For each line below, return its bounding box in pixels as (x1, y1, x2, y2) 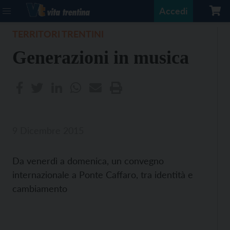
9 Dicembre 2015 (12, 125, 84, 136)
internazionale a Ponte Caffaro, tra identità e (12, 169, 193, 180)
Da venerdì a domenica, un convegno (12, 155, 164, 166)
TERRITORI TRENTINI (12, 28, 104, 40)
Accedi (159, 5, 188, 16)
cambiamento (12, 183, 67, 194)
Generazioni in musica (12, 47, 189, 68)
